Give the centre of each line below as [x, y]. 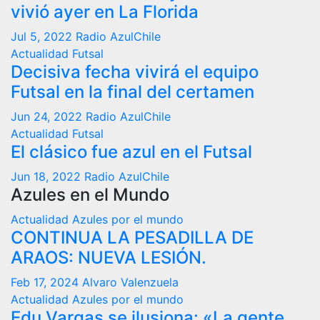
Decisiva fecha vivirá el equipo [135, 72]
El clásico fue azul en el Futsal [131, 152]
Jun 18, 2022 [47, 176]
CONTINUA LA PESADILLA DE [132, 237]
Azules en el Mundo [90, 195]
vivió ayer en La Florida [105, 12]
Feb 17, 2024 [46, 282]
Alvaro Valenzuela [130, 282]
